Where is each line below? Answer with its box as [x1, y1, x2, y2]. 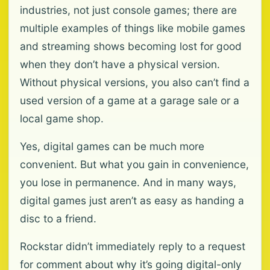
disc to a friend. [20, 212, 96, 225]
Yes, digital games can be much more [20, 140, 204, 152]
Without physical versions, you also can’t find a [20, 76, 250, 89]
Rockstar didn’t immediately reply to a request [20, 240, 245, 253]
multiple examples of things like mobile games [20, 22, 245, 34]
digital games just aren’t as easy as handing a [20, 194, 244, 207]
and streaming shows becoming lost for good [20, 40, 242, 52]
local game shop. [20, 112, 104, 125]
